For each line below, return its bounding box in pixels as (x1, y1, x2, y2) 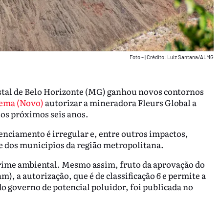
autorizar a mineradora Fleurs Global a (43, 96, 197, 109)
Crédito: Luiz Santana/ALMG (146, 53, 214, 60)
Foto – (129, 53, 145, 60)
